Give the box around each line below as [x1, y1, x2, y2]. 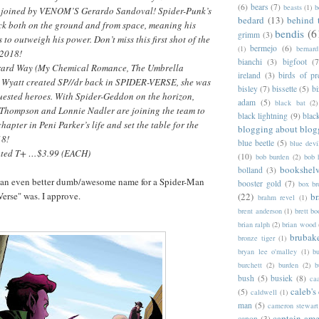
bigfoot [282, 56, 307, 67]
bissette [272, 83, 298, 94]
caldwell [250, 286, 277, 297]
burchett [238, 259, 262, 270]
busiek [271, 272, 293, 283]
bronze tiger [238, 232, 276, 243]
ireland [238, 69, 261, 80]
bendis [275, 26, 305, 41]
